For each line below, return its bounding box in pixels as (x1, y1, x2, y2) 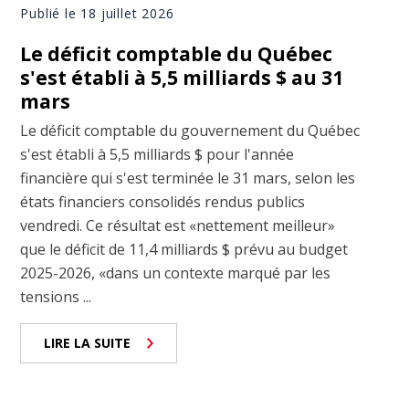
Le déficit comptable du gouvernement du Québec (20, 120, 361, 141)
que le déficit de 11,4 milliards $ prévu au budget (20, 238, 349, 259)
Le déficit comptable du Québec (20, 40, 333, 67)
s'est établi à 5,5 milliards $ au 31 (20, 64, 344, 90)
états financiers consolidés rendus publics (20, 191, 306, 212)
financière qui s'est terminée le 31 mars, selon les (20, 167, 356, 188)
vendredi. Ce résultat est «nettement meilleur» (20, 215, 336, 236)
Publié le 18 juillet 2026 (20, 4, 174, 22)
